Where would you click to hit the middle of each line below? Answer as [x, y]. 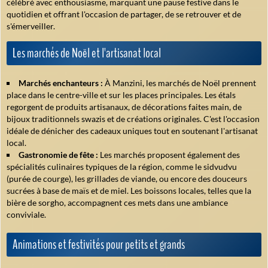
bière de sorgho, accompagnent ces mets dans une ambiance [117, 203]
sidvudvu [220, 167]
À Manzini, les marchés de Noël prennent [179, 83]
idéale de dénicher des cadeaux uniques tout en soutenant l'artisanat [132, 131]
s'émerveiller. [31, 26]
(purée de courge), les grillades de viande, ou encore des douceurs [127, 179]
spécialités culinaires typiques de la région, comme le [105, 167]
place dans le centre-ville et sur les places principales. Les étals [121, 95]
